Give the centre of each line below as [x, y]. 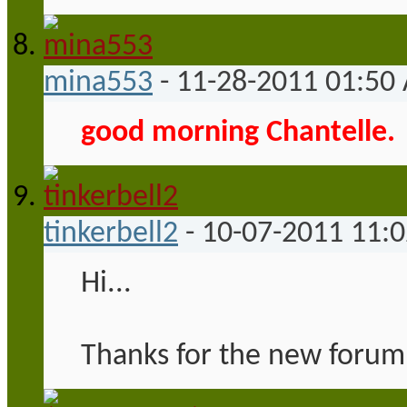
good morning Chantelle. [238, 133]
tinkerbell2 [111, 233]
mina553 [98, 83]
